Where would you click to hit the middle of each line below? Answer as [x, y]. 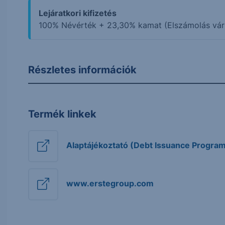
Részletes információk [83, 70]
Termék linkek [63, 114]
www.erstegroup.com [110, 183]
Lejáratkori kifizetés [78, 13]
